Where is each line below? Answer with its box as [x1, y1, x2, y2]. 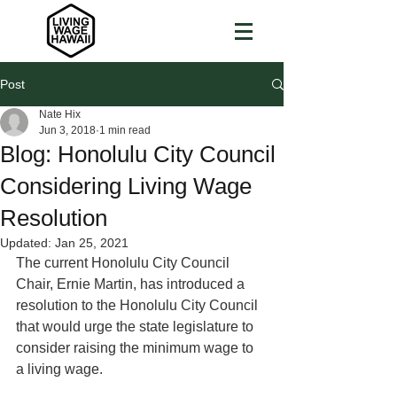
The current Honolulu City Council [16, 255, 233, 270]
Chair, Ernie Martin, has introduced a [16, 276, 248, 292]
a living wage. [16, 362, 103, 377]
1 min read [99, 124, 151, 136]
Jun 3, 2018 [39, 124, 96, 136]
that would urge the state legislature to [16, 319, 257, 334]
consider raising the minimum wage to [16, 340, 257, 355]
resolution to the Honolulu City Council [16, 298, 261, 313]
